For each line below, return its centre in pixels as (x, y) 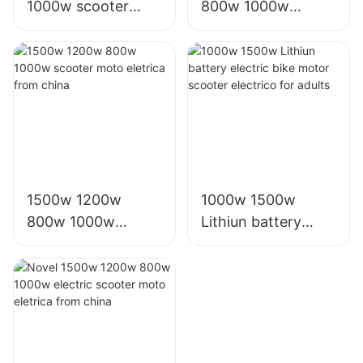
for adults (233, 288)
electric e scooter (260, 28)
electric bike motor (265, 244)
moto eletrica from (91, 28)
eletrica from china (91, 266)
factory (52, 71)
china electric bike (89, 49)
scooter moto (73, 244)
